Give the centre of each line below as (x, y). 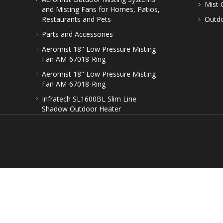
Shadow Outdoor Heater (81, 109)
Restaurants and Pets (76, 19)
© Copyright (173, 196)
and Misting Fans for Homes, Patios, (101, 9)
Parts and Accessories (77, 34)
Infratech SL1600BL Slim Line (89, 99)
